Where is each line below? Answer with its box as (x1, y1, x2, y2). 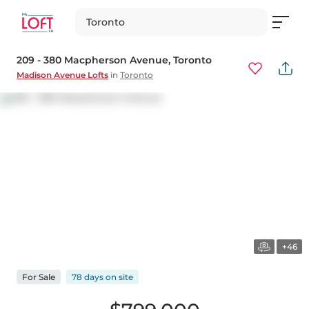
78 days (72, 272, 103, 283)
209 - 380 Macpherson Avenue (17, 54, 168, 66)
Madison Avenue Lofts (17, 70, 108, 80)
